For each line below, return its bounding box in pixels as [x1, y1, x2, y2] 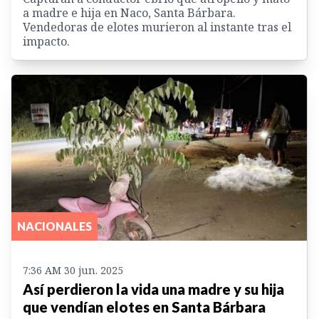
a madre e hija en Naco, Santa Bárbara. [23, 4, 236, 21]
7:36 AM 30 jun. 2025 [23, 263, 123, 278]
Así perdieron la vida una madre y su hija [23, 281, 284, 298]
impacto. [23, 33, 70, 49]
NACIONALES [17, 219, 92, 234]
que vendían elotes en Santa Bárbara [23, 298, 266, 316]
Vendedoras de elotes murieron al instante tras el [23, 19, 291, 35]
